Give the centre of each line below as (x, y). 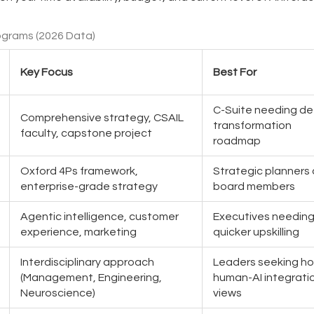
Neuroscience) (58, 293)
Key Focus (47, 72)
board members (254, 186)
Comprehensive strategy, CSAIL (102, 117)
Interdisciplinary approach (87, 262)
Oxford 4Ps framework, (79, 171)
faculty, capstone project (86, 133)
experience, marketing (78, 232)
